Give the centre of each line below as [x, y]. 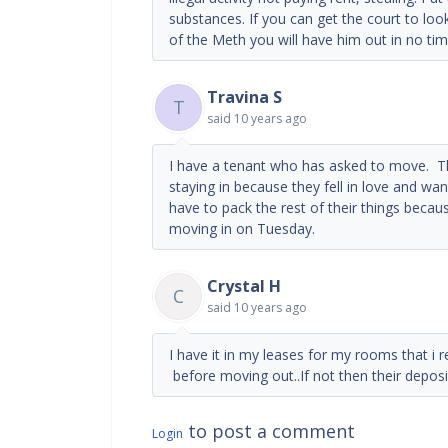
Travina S [244, 96]
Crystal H [244, 285]
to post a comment [269, 430]
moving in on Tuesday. [242, 228]
